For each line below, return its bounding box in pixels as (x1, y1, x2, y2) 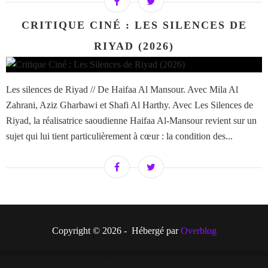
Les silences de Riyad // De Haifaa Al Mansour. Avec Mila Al (6, 84, 238, 95)
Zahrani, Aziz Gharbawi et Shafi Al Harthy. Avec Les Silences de (6, 100, 253, 111)
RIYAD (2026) (94, 40, 174, 53)
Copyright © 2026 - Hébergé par (51, 226, 181, 236)
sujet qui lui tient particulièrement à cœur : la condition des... (6, 131, 233, 142)
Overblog (180, 226, 217, 236)
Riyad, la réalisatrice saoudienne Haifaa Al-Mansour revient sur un (6, 115, 257, 126)
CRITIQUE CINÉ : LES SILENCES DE (21, 19, 247, 32)
